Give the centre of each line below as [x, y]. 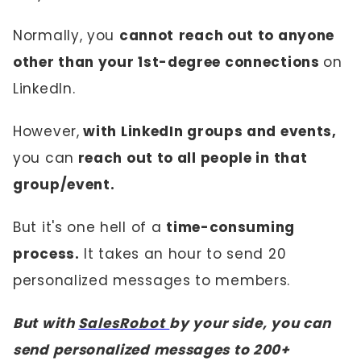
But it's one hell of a [90, 227]
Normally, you [66, 35]
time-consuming [230, 227]
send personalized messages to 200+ [151, 350]
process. [46, 254]
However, [46, 131]
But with [46, 323]
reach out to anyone [257, 35]
